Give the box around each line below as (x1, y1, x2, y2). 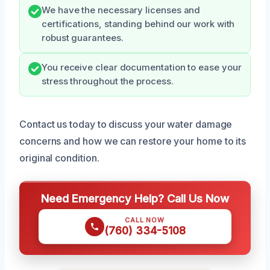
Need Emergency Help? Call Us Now (41, 192, 229, 206)
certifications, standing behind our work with (42, 19, 235, 30)
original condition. (19, 152, 99, 165)
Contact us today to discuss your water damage (19, 118, 233, 131)
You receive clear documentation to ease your (42, 62, 242, 74)
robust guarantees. (42, 33, 124, 44)
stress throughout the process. (42, 76, 174, 87)
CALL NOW (125, 216, 165, 225)
